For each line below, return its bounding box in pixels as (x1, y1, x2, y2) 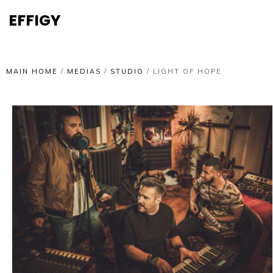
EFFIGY (9, 9, 61, 30)
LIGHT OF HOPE (153, 67, 222, 76)
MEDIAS (67, 67, 101, 76)
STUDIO (110, 67, 144, 76)
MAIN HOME (6, 67, 58, 76)
